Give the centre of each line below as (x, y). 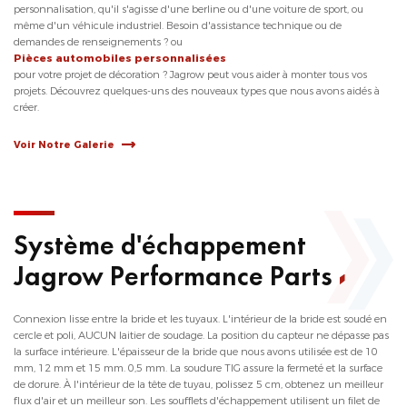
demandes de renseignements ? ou (98, 42)
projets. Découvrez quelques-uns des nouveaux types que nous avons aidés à (197, 91)
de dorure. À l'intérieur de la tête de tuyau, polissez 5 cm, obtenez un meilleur (199, 385)
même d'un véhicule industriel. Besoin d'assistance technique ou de (178, 26)
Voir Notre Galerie (64, 145)
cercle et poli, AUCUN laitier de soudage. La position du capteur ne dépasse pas (201, 336)
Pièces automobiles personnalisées (120, 59)
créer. (26, 108)
